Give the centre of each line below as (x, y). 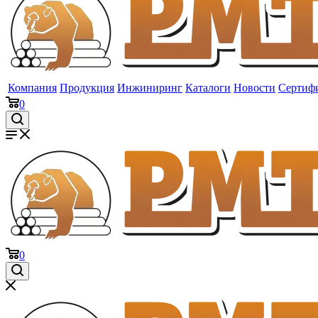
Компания (32, 88)
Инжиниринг (150, 88)
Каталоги (208, 88)
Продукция (87, 88)
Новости (254, 88)
